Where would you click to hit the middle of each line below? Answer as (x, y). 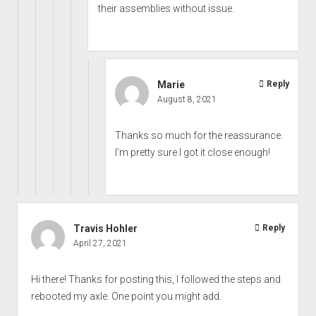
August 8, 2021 (187, 99)
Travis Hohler (105, 228)
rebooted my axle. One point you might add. (126, 296)
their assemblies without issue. (166, 8)
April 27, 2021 (100, 243)
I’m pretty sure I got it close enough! (192, 152)
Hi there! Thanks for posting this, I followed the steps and (156, 279)
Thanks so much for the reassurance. (199, 135)
